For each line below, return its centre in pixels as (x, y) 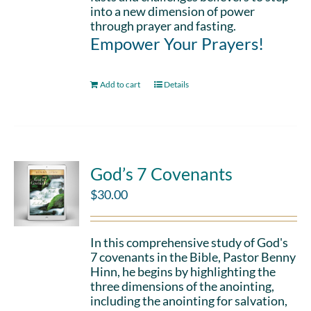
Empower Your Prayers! (177, 43)
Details (177, 84)
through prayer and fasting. (163, 26)
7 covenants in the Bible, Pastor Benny (193, 257)
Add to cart (120, 84)
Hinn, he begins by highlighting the (183, 271)
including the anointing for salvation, (189, 301)
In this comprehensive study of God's (190, 242)
